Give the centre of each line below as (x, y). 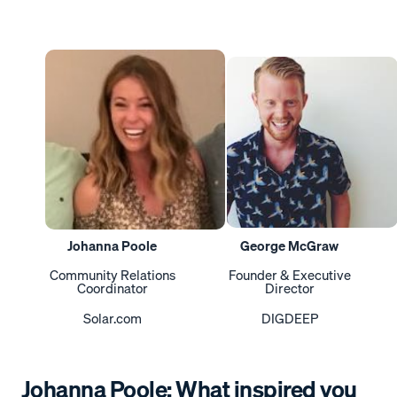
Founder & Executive (289, 275)
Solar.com (112, 318)
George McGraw (289, 246)
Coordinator (112, 288)
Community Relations (112, 275)
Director (289, 288)
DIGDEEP (289, 318)
